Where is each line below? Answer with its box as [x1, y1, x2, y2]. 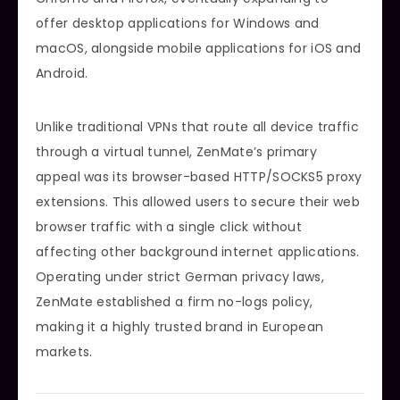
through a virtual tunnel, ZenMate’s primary [36, 142, 317, 161]
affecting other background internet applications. [36, 242, 360, 261]
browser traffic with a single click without [36, 217, 302, 236]
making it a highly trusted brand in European [36, 317, 324, 336]
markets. [36, 342, 93, 361]
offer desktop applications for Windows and [36, 13, 320, 32]
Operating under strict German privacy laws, [36, 267, 324, 286]
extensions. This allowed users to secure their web [36, 192, 360, 211]
